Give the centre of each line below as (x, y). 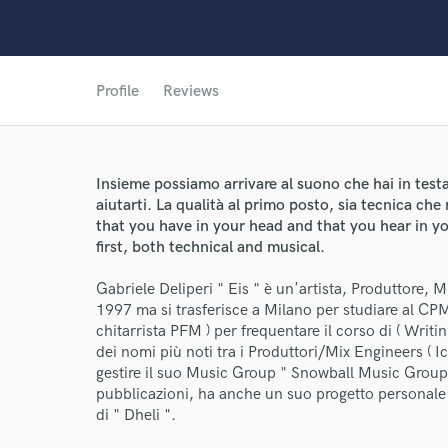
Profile (117, 91)
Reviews (191, 91)
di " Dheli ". (136, 415)
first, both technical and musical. (210, 247)
